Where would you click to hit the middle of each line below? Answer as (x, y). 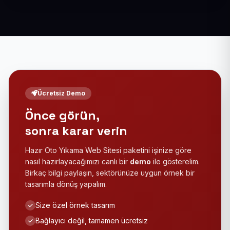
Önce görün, (62, 115)
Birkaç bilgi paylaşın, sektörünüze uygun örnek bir (110, 173)
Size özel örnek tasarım (75, 205)
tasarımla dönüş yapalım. (66, 184)
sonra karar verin (76, 131)
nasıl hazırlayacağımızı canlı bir (78, 161)
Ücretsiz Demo (61, 93)
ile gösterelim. (175, 161)
